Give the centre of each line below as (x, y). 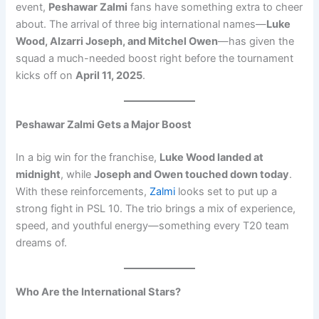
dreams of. (42, 242)
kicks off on (46, 75)
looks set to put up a (228, 191)
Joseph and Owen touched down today (192, 174)
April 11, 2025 (109, 75)
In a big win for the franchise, (88, 157)
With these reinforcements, (83, 191)
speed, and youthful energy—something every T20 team (153, 225)
